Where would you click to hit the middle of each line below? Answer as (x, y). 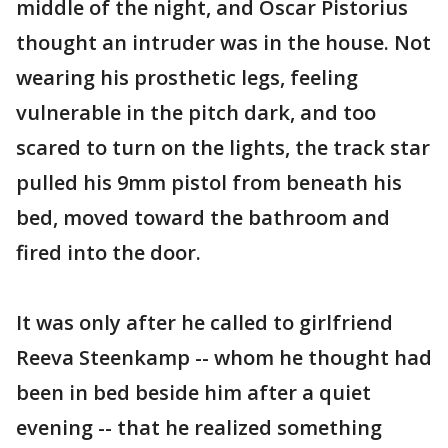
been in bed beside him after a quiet (193, 392)
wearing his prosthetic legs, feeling (187, 77)
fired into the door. (108, 252)
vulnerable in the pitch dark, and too (196, 112)
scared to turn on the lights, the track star (223, 147)
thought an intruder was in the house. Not (223, 42)
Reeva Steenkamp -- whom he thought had (224, 357)
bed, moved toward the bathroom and (203, 217)
